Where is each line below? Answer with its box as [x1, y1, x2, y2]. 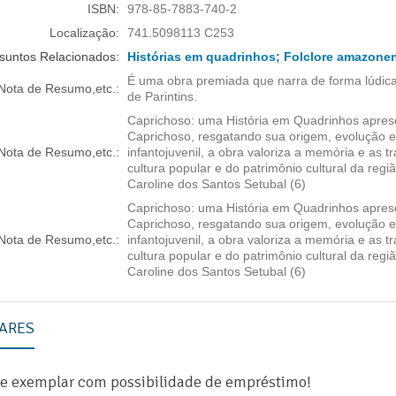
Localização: [49, 26, 119, 41]
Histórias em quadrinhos [127, 49, 276, 65]
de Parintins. [127, 89, 197, 104]
